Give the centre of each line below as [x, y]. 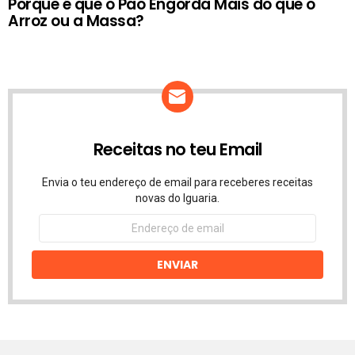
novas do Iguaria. [177, 198]
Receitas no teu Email [177, 150]
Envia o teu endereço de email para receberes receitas [177, 183]
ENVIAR [177, 265]
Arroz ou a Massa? [76, 21]
